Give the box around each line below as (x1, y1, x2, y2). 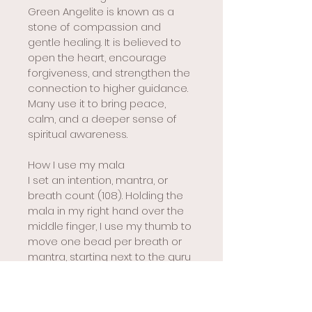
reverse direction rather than (28, 295, 177, 311)
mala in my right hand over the (28, 203, 187, 219)
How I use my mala (28, 157, 125, 173)
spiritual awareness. (28, 127, 127, 142)
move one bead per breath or (28, 234, 185, 249)
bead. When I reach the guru (28, 265, 175, 280)
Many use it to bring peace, (28, 96, 169, 111)
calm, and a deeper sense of (28, 111, 180, 127)
